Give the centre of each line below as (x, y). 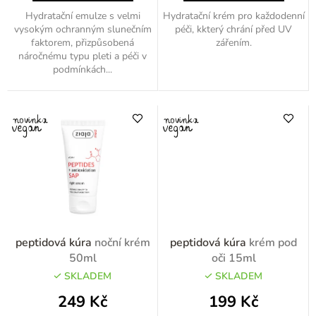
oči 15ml (233, 258)
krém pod (273, 242)
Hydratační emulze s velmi (83, 16)
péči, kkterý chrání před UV (233, 29)
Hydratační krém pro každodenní (233, 16)
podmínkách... (83, 69)
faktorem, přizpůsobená (83, 42)
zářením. (233, 42)
